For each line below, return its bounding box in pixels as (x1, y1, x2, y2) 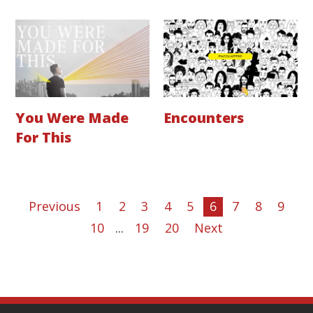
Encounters (163, 108, 245, 127)
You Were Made (15, 108, 129, 127)
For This (15, 127, 72, 147)
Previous (28, 198, 80, 215)
